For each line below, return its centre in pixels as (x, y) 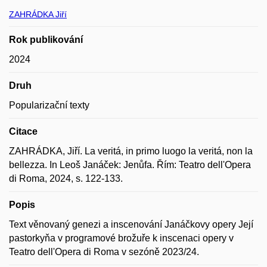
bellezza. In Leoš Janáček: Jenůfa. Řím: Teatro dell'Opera (130, 165)
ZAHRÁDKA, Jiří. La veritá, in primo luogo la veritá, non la (131, 151)
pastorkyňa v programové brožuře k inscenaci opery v (121, 238)
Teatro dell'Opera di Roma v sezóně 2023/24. (104, 252)
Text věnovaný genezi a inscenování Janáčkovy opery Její (131, 224)
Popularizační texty (49, 105)
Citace (23, 131)
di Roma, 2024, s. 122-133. (66, 178)
